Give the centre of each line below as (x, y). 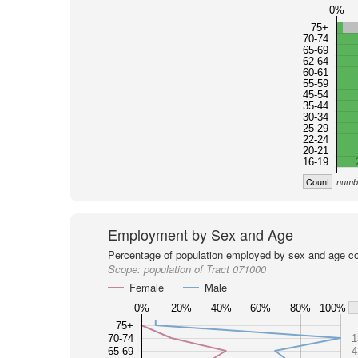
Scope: (125, 269)
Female (146, 287)
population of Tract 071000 (205, 269)
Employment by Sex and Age (200, 234)
